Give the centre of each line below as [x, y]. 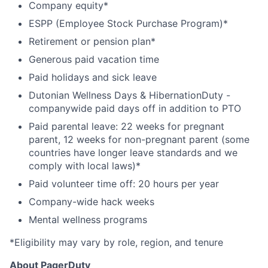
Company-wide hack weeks [92, 202]
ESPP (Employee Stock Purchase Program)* [128, 23]
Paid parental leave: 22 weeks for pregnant [127, 126]
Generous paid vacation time [94, 59]
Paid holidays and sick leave [93, 77]
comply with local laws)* [85, 166]
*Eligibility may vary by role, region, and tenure [116, 242]
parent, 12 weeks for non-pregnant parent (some [139, 139]
